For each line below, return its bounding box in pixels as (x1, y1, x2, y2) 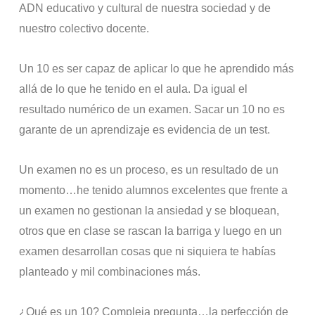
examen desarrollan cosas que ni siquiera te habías (19, 245, 276, 258)
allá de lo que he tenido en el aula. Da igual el (19, 83, 248, 96)
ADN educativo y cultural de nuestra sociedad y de (19, 2, 271, 15)
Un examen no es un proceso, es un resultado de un (19, 164, 279, 176)
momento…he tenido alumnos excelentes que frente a (19, 184, 288, 197)
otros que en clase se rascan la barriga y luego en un (19, 225, 283, 238)
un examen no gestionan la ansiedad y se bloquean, (19, 205, 280, 217)
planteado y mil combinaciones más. (19, 266, 201, 278)
